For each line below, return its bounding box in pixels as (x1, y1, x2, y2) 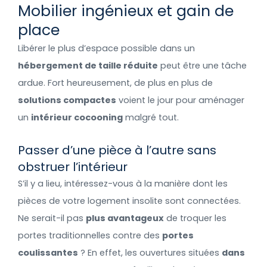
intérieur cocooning (31, 111, 123, 124)
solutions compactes (18, 94, 116, 107)
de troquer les (164, 212, 226, 224)
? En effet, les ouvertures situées (78, 246, 222, 259)
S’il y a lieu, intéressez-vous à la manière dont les (18, 177, 228, 190)
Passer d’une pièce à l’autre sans (18, 141, 216, 159)
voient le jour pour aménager (116, 94, 244, 107)
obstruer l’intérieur (18, 158, 128, 175)
